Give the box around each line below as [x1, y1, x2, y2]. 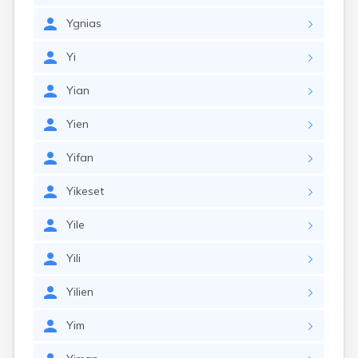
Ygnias [66, 16, 101, 30]
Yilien [66, 284, 93, 299]
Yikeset [66, 184, 104, 198]
